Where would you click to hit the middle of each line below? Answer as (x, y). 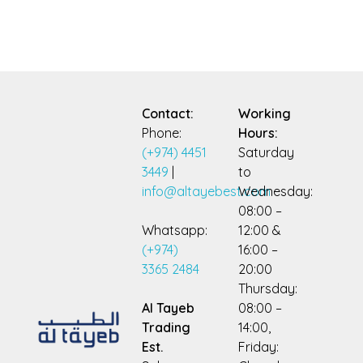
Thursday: (267, 288)
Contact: (167, 113)
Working (264, 113)
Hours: (258, 132)
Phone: (161, 132)
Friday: (258, 346)
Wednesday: (275, 191)
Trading (166, 327)
